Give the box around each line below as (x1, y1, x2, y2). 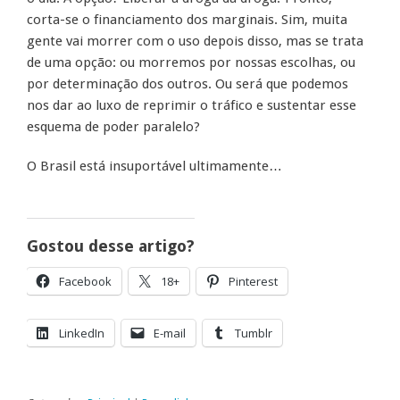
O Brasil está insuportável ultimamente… (27, 158, 282, 175)
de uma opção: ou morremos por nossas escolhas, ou (27, 54, 355, 71)
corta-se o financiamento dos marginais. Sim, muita (27, 12, 347, 29)
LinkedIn (59, 325, 104, 342)
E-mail (154, 325, 186, 342)
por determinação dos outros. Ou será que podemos (27, 76, 348, 93)
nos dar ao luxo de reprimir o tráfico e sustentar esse (27, 97, 356, 114)
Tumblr (235, 325, 272, 342)
